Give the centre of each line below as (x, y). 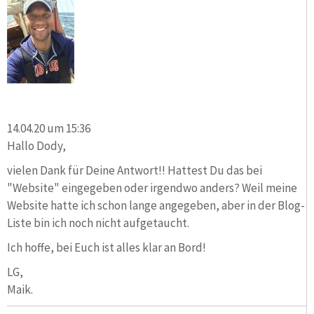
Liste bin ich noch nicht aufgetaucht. (98, 223)
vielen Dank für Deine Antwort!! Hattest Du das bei (135, 170)
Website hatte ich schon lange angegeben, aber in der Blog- (156, 205)
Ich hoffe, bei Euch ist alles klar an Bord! (107, 247)
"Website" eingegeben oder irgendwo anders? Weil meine (152, 187)
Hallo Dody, (36, 145)
